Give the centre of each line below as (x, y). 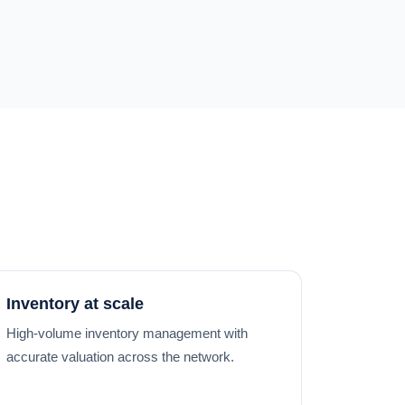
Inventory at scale (75, 304)
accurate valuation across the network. (120, 357)
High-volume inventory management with (127, 333)
